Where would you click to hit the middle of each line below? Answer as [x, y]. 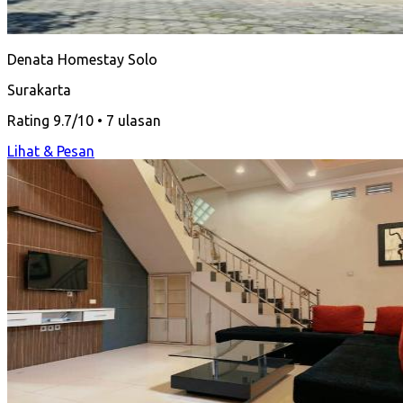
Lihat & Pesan [51, 151]
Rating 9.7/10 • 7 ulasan [84, 120]
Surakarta [39, 90]
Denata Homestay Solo [82, 59]
